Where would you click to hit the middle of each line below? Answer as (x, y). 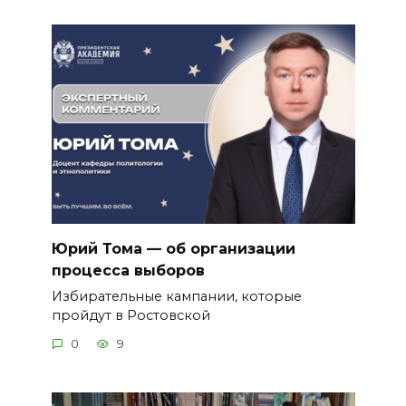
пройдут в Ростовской (130, 315)
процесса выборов (128, 270)
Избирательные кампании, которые (176, 296)
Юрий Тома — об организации (173, 248)
